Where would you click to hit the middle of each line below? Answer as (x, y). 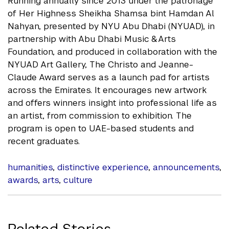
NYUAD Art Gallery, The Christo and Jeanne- (100, 64)
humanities (30, 167)
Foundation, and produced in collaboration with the (112, 51)
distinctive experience (103, 167)
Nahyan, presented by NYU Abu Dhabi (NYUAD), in (111, 26)
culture (78, 180)
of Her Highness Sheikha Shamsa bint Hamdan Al (111, 13)
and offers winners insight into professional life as (112, 102)
